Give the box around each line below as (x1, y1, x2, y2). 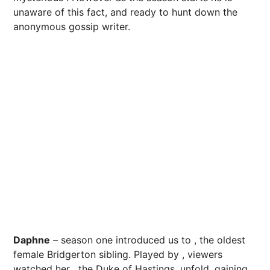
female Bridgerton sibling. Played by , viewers (13, 248, 222, 261)
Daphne (13, 234, 50, 246)
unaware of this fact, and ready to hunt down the (13, 6, 237, 19)
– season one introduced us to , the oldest (50, 234, 245, 246)
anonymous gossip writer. (13, 20, 130, 33)
